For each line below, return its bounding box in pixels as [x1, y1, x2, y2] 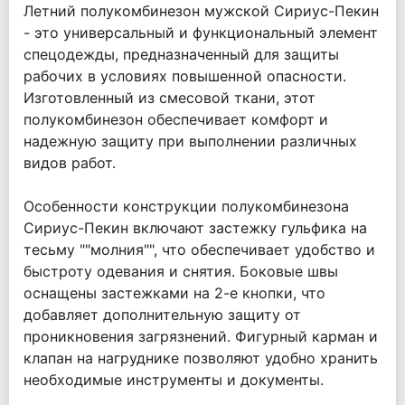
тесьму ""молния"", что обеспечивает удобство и [24, 240, 375, 259]
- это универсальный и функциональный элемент [24, 24, 378, 42]
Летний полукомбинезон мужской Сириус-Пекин [24, 2, 379, 21]
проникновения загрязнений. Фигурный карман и [24, 327, 378, 346]
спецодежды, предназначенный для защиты [24, 45, 339, 64]
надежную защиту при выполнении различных [24, 132, 357, 151]
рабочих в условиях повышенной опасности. [24, 67, 346, 86]
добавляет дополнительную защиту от [24, 306, 301, 325]
